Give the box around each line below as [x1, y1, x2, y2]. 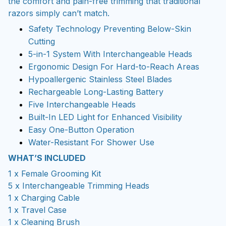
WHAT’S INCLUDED [8, 153, 86, 163]
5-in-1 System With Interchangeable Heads [28, 48, 192, 59]
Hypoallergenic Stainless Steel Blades [28, 74, 172, 84]
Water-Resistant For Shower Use [28, 137, 154, 147]
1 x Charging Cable [8, 192, 80, 203]
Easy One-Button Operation [28, 124, 134, 135]
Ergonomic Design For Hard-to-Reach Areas [28, 61, 199, 72]
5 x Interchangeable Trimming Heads [8, 180, 149, 191]
